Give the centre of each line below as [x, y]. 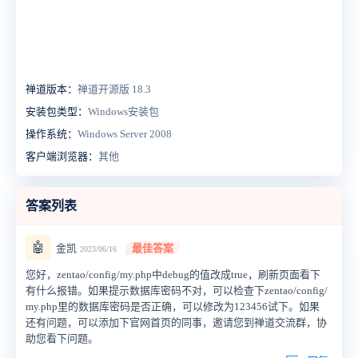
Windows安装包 [123, 111]
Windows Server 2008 [125, 133]
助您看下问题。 [62, 338]
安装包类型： [57, 111]
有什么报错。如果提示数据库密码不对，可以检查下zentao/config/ [177, 290]
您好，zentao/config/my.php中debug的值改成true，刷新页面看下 [173, 274]
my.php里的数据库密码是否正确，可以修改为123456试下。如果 [173, 306]
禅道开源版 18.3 [114, 89]
